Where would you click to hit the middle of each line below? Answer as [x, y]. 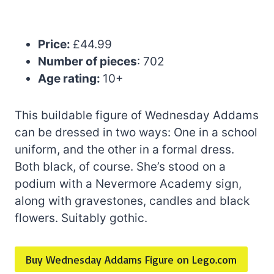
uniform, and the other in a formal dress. [124, 149]
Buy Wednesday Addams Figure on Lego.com [131, 259]
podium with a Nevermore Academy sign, [128, 183]
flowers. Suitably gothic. [81, 218]
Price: [55, 44]
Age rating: [70, 78]
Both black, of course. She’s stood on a [120, 166]
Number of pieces [87, 61]
